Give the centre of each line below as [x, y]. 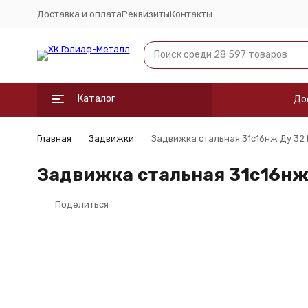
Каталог [96, 99]
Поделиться [81, 204]
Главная [54, 139]
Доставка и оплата [79, 14]
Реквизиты [145, 14]
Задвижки [111, 139]
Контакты [191, 14]
